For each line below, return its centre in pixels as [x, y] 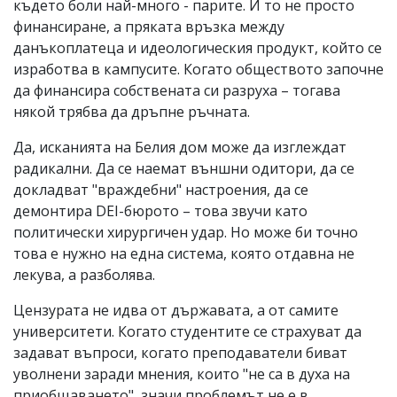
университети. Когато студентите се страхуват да [187, 331]
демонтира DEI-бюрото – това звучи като [160, 210]
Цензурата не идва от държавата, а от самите [176, 310]
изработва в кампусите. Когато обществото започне [198, 69]
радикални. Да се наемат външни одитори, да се [184, 168]
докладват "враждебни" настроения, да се [161, 189]
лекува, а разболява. [84, 274]
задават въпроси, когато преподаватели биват [180, 352]
